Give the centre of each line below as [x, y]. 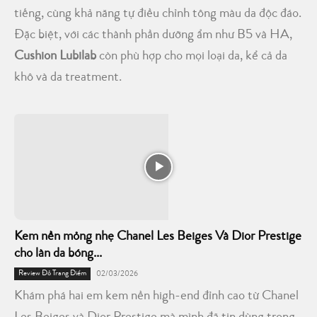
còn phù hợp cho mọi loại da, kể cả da [192, 57]
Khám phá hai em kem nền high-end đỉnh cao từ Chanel [156, 296]
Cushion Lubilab [55, 57]
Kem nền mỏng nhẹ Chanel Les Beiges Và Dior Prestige [158, 237]
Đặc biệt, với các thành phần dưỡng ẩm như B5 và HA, [153, 35]
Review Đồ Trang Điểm [52, 273]
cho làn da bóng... [58, 254]
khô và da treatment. [68, 78]
